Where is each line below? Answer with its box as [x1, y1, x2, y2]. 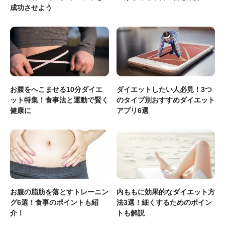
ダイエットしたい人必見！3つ [116, 85, 212, 93]
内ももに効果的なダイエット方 [116, 187, 215, 196]
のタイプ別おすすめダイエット [116, 95, 215, 104]
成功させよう [10, 4, 52, 12]
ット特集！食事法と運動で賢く [10, 95, 108, 104]
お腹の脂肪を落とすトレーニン [10, 187, 108, 196]
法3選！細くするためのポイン [116, 198, 212, 206]
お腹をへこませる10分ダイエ [10, 85, 102, 93]
